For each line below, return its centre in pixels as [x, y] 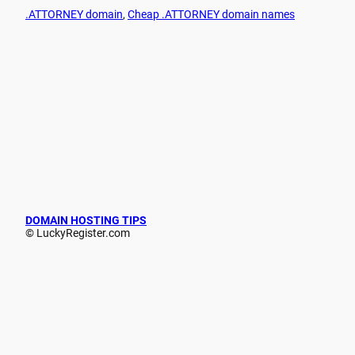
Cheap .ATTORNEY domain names [211, 14]
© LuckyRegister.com [78, 233]
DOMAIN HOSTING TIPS [86, 220]
